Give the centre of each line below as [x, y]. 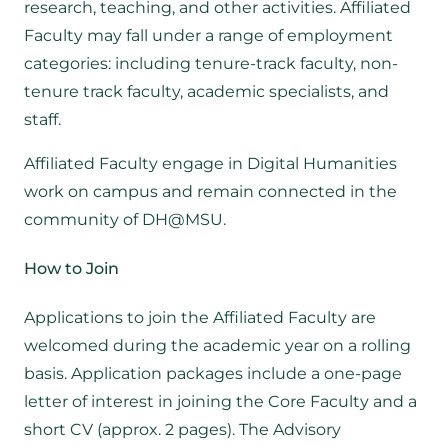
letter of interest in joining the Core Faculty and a [220, 402]
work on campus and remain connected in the [210, 191]
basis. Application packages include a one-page [213, 374]
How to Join [71, 269]
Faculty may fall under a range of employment [208, 35]
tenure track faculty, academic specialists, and [206, 91]
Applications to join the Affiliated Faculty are [200, 318]
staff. [42, 119]
